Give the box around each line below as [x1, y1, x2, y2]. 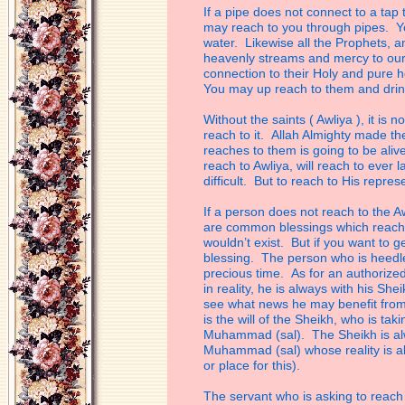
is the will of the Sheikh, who [203, 312, 368, 326]
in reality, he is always [203, 281, 331, 296]
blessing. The [203, 250, 287, 265]
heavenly [203, 51, 259, 65]
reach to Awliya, [203, 158, 297, 173]
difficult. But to [203, 174, 291, 188]
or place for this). [203, 358, 300, 372]
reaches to [203, 143, 268, 157]
